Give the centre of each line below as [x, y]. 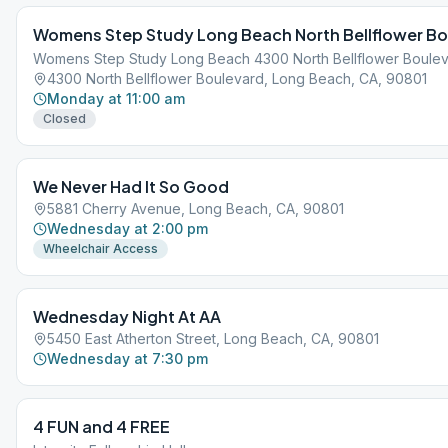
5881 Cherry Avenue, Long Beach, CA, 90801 [195, 208]
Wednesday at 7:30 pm [127, 358]
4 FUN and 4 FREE [101, 426]
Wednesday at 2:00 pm [127, 228]
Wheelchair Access [100, 248]
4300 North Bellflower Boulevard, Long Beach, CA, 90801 [237, 78]
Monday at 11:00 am [116, 98]
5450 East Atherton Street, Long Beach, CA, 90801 [213, 338]
